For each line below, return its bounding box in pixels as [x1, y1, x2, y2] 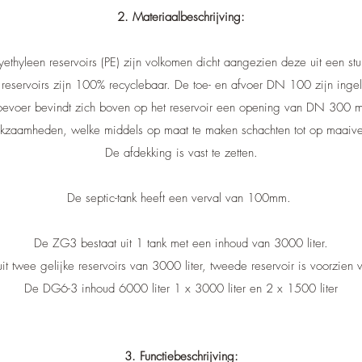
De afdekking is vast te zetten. [104, 145, 258, 161]
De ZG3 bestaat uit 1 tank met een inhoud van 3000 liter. [34, 235, 328, 251]
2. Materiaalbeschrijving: [117, 9, 245, 25]
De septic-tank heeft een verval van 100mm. [67, 190, 295, 206]
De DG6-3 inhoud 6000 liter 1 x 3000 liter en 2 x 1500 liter [24, 280, 338, 297]
